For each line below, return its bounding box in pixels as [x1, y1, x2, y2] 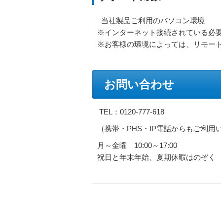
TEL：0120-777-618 [97, 108, 164, 116]
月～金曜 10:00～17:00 [97, 141, 177, 149]
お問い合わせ [104, 78, 174, 91]
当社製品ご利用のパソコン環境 [97, 16, 205, 25]
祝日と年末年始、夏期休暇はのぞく [97, 153, 216, 161]
